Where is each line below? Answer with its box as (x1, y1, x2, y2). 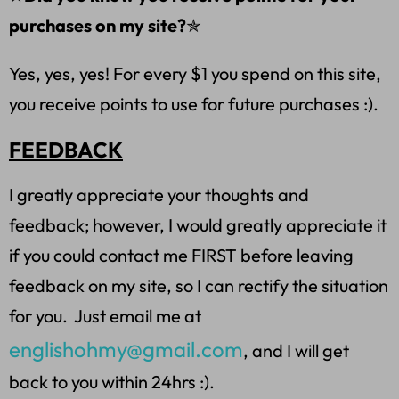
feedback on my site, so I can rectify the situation (9, 274, 388, 297)
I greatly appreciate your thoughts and (9, 183, 309, 207)
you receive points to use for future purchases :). (9, 93, 379, 116)
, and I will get (243, 339, 349, 362)
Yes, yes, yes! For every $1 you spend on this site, (9, 62, 381, 85)
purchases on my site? (9, 14, 186, 37)
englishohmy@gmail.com (9, 336, 243, 363)
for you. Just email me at (9, 305, 201, 328)
